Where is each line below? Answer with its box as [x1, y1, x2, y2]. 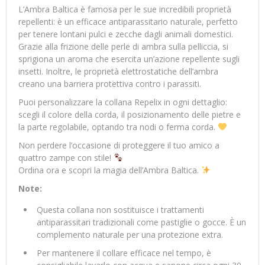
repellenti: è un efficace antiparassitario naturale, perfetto [18, 15, 238, 27]
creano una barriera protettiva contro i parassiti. [18, 77, 201, 89]
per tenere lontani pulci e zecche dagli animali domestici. [18, 28, 233, 40]
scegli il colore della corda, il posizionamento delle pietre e [18, 108, 241, 120]
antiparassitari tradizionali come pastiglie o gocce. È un [37, 216, 246, 228]
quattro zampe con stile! [18, 151, 114, 163]
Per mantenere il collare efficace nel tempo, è [37, 247, 211, 258]
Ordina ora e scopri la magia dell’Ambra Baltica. [18, 164, 201, 176]
